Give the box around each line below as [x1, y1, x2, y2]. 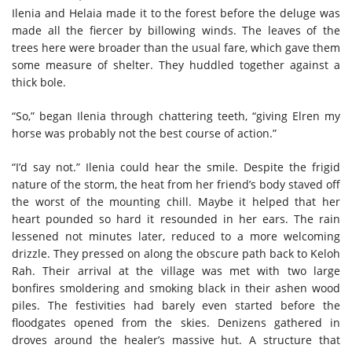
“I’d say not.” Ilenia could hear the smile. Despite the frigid [12, 159, 340, 174]
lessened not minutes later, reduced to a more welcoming [12, 228, 340, 244]
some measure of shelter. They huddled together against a [12, 57, 340, 72]
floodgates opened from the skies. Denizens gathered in [12, 314, 340, 330]
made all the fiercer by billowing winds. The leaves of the [12, 22, 340, 38]
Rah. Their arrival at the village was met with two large [12, 262, 340, 278]
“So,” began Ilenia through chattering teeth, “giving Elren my [12, 108, 340, 123]
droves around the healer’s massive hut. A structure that [12, 332, 340, 347]
